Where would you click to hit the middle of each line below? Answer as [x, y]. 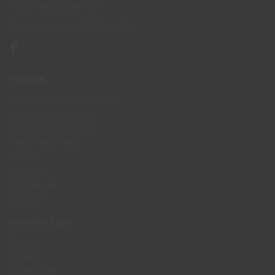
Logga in [27, 198]
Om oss [25, 242]
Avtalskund [33, 184]
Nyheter [26, 256]
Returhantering [42, 141]
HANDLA [27, 79]
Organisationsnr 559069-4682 [71, 25]
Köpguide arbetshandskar [63, 99]
